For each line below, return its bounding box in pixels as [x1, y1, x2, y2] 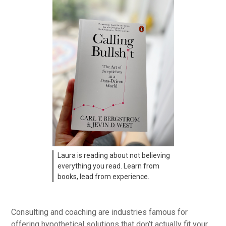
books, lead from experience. [57, 172, 149, 181]
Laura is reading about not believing [57, 151, 170, 159]
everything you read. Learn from [57, 161, 159, 170]
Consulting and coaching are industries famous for [11, 207, 188, 217]
